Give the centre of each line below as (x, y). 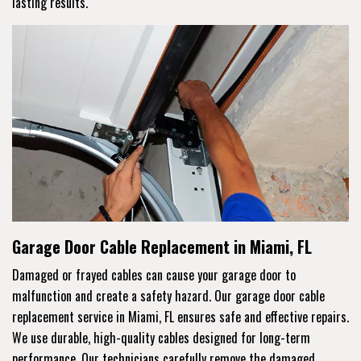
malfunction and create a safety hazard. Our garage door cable (168, 295)
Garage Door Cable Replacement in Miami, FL (162, 246)
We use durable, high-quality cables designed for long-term (161, 337)
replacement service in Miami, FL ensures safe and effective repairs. (180, 316)
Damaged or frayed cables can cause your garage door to (154, 274)
